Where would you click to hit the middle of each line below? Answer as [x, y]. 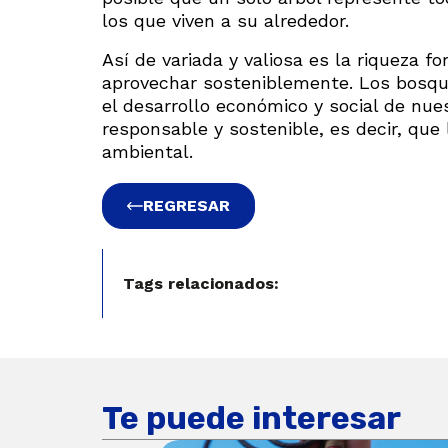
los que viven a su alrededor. [225, 20]
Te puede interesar [251, 417]
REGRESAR [186, 205]
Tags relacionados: [201, 283]
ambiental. [147, 151]
